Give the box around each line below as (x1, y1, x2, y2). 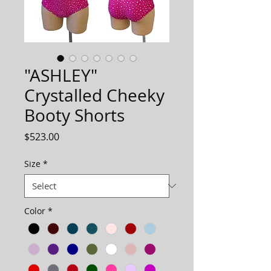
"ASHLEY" (24, 64, 97, 87)
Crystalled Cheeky (24, 83, 165, 106)
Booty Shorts (24, 103, 125, 126)
